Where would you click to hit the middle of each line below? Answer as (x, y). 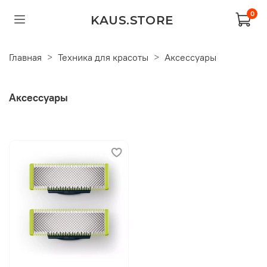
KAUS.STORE (132, 19)
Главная (25, 57)
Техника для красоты (103, 57)
